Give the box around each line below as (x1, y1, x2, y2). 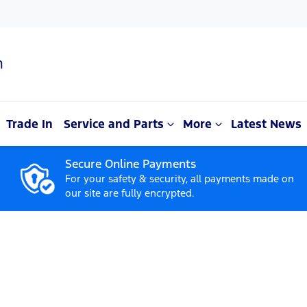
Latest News (231, 116, 302, 132)
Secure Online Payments (65, 156, 196, 171)
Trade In (6, 116, 53, 132)
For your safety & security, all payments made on (65, 172, 294, 185)
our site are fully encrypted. (65, 186, 195, 199)
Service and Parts (64, 116, 164, 132)
